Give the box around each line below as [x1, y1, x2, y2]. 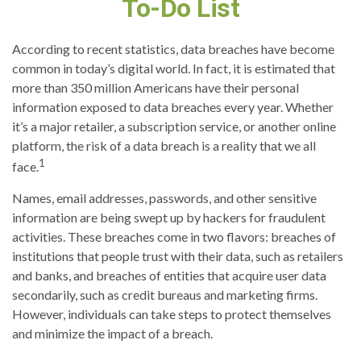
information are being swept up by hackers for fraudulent [12, 210, 326, 226]
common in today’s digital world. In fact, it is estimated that [12, 60, 335, 76]
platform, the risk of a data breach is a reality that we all [12, 138, 316, 153]
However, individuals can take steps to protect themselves [12, 306, 331, 322]
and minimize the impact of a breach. [12, 326, 213, 342]
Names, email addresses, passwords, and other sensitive [12, 190, 317, 206]
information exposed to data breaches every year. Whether [12, 99, 334, 114]
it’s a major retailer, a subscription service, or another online [12, 118, 336, 134]
